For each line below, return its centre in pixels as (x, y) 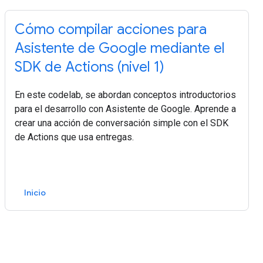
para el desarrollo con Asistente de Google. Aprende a (125, 109)
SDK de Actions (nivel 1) (90, 67)
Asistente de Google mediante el (120, 48)
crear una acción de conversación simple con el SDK (122, 123)
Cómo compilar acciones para (111, 29)
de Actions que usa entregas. (74, 137)
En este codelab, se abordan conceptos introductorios (125, 95)
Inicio (35, 193)
